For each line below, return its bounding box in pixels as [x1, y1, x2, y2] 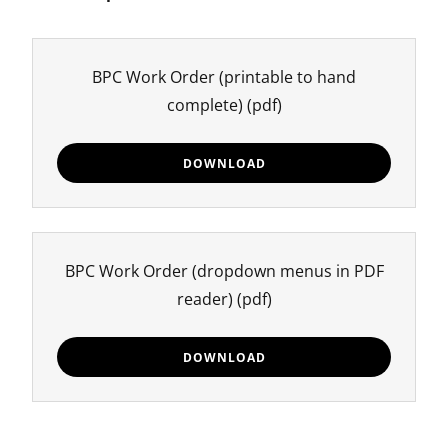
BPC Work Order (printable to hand [92, 66, 356, 88]
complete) [166, 94, 243, 116]
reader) [176, 288, 233, 310]
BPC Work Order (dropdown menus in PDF [64, 260, 384, 282]
